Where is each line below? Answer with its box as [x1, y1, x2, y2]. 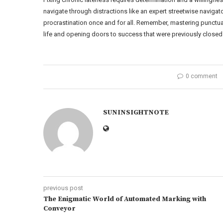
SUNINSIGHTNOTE [103, 108, 169, 117]
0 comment [185, 73, 218, 80]
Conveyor [43, 204, 76, 213]
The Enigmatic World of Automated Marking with [43, 195, 206, 204]
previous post [43, 184, 83, 192]
